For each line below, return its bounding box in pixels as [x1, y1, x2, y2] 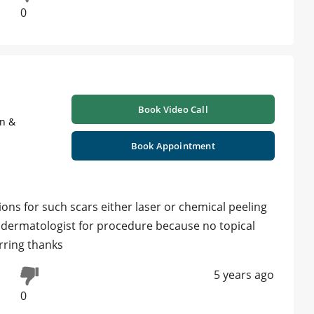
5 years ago [214, 266, 274, 282]
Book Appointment [130, 139, 215, 152]
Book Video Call [137, 102, 208, 116]
